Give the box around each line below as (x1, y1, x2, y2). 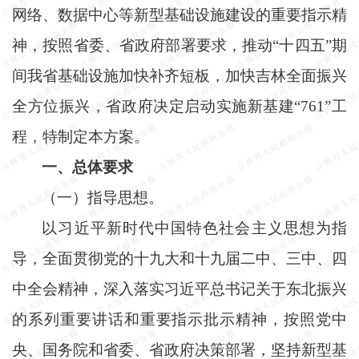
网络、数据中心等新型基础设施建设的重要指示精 (12, 6, 347, 23)
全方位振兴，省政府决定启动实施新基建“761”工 (12, 97, 347, 115)
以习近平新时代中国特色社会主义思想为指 (42, 219, 347, 236)
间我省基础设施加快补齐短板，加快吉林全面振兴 (12, 67, 347, 84)
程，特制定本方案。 (12, 127, 149, 145)
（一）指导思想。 (42, 188, 164, 206)
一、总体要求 (42, 158, 134, 175)
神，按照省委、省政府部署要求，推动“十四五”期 (12, 36, 347, 54)
